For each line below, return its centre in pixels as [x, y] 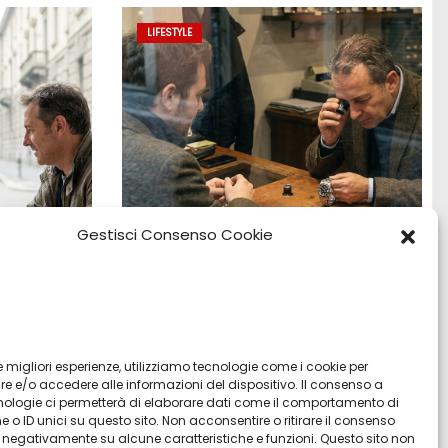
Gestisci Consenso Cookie [174, 234]
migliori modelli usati [213, 364]
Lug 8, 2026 [183, 398]
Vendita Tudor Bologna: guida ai [261, 341]
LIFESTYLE [169, 33]
